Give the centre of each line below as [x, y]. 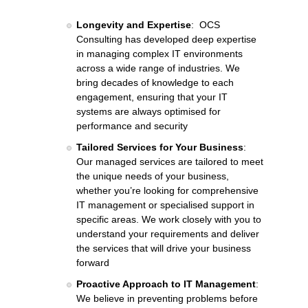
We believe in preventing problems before [167, 298]
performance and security [132, 125]
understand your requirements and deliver [168, 233]
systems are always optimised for [148, 111]
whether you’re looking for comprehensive [167, 190]
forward [93, 262]
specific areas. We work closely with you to [169, 219]
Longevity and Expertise [134, 24]
